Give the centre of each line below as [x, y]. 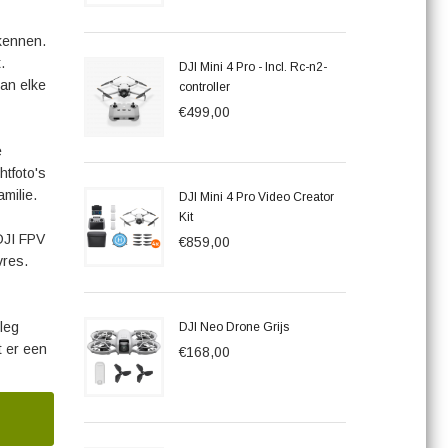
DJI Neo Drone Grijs [233, 327]
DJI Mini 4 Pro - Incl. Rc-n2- [252, 67]
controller [204, 87]
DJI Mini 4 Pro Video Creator [256, 197]
